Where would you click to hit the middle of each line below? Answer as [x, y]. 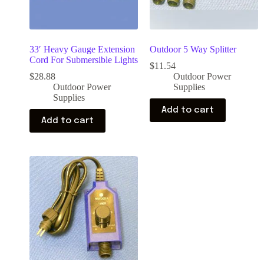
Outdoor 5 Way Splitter [193, 49]
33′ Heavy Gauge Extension [82, 49]
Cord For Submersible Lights [84, 60]
